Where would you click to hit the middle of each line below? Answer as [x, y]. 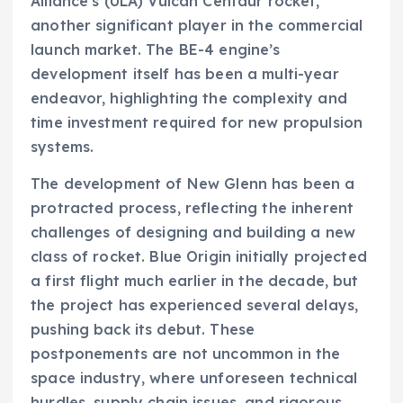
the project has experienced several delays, [195, 304]
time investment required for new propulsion [197, 122]
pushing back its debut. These [143, 329]
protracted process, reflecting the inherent [193, 207]
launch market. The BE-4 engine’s [156, 49]
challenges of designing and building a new [193, 232]
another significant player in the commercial [197, 25]
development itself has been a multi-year [185, 73]
